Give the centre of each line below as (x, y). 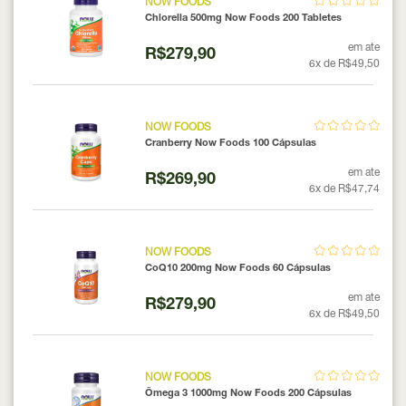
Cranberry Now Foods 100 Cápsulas (230, 143)
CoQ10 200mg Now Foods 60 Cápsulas (237, 268)
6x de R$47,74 (344, 189)
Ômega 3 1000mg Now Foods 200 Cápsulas (248, 393)
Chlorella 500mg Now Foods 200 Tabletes (243, 18)
